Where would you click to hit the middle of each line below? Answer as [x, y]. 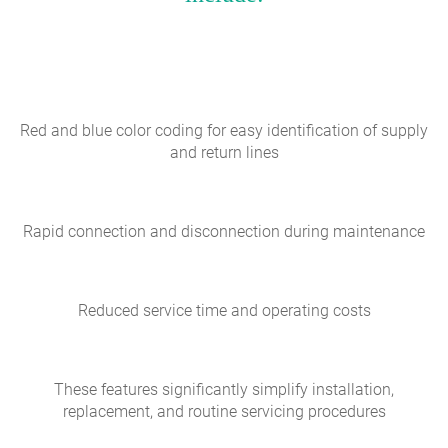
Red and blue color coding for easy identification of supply [224, 131]
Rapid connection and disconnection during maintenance [224, 232]
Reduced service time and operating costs [224, 311]
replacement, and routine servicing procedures [224, 412]
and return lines [224, 153]
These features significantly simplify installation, [224, 390]
